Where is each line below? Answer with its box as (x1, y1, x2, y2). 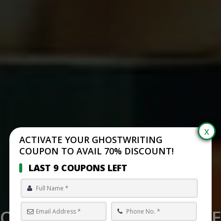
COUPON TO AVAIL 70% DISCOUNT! (19, 145, 174, 157)
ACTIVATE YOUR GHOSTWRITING (19, 134, 162, 146)
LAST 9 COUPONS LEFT (29, 162, 127, 174)
